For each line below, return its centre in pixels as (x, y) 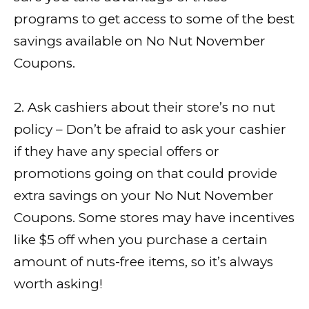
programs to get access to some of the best (154, 19)
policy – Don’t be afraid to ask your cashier (150, 129)
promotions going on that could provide (146, 173)
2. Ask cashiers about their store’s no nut (144, 107)
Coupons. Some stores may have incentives (154, 217)
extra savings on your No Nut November (144, 195)
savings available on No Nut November (140, 41)
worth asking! (58, 283)
